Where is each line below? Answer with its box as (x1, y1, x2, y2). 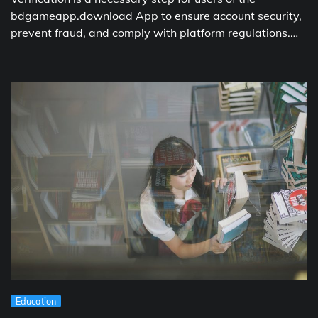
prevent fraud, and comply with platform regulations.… (11, 26, 298, 40)
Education (16, 295, 56, 307)
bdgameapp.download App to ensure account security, (11, 9, 302, 23)
